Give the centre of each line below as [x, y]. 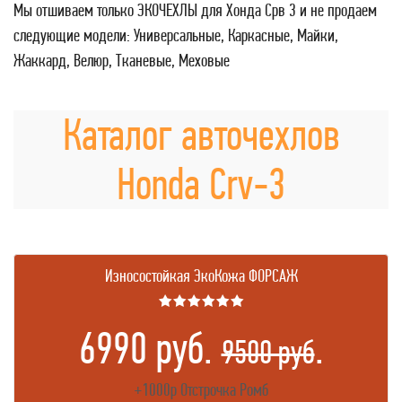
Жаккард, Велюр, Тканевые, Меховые [122, 61]
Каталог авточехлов [201, 135]
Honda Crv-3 [201, 184]
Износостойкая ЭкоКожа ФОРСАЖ [201, 276]
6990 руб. [150, 348]
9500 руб [268, 352]
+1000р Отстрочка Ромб [201, 390]
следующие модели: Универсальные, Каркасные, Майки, [176, 35]
